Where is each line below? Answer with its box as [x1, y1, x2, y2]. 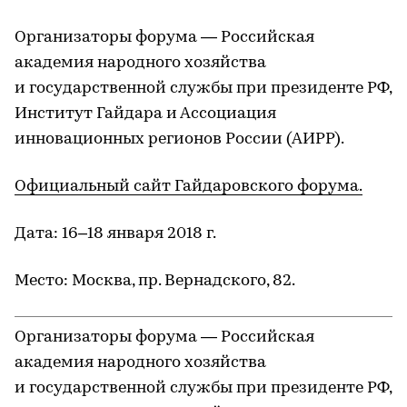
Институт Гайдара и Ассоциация [15, 105, 276, 123]
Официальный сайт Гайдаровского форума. [15, 178, 362, 195]
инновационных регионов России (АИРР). [15, 131, 344, 148]
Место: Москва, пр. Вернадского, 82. [15, 273, 295, 290]
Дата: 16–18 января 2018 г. [15, 225, 216, 243]
